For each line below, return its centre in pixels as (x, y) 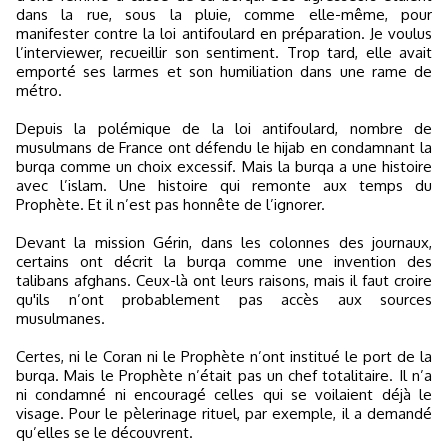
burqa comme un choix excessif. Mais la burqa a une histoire (224, 166)
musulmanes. (60, 318)
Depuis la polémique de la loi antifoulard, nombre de (224, 128)
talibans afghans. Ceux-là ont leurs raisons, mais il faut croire (224, 280)
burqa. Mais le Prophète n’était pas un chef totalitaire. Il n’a (224, 375)
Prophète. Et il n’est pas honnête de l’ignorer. (170, 204)
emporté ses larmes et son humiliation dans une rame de (224, 71)
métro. (39, 90)
